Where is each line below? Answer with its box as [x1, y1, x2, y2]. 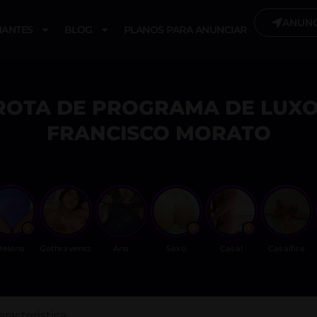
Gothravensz [40, 243, 92, 253]
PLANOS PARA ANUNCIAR [123, 23, 247, 36]
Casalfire [268, 243, 305, 253]
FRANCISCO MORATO [46, 121, 271, 145]
